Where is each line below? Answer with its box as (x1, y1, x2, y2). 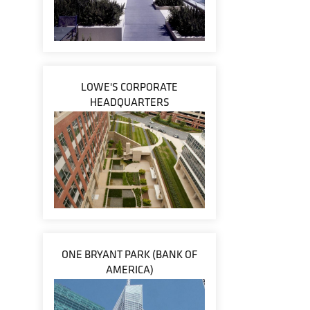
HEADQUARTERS (89, 95, 170, 109)
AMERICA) (105, 262, 154, 277)
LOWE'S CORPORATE (81, 80, 178, 94)
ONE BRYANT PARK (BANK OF (62, 247, 197, 262)
